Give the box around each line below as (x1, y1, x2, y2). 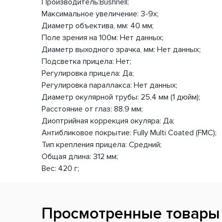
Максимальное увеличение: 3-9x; (42, 8, 159, 19)
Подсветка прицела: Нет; (42, 56, 131, 66)
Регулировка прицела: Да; (42, 68, 134, 78)
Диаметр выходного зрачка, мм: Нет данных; (42, 44, 201, 55)
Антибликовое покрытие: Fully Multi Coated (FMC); (42, 127, 217, 138)
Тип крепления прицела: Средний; (42, 139, 162, 150)
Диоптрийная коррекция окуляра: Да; (42, 115, 174, 126)
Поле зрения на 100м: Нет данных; (42, 32, 164, 43)
